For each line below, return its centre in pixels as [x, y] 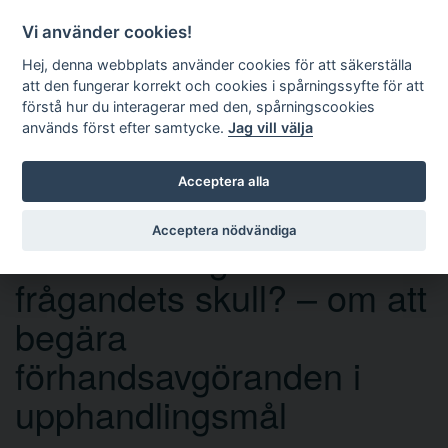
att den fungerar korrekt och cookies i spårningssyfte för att [223, 86]
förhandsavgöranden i [188, 374]
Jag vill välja [271, 128]
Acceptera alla [224, 180]
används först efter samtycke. [125, 128]
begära [71, 335]
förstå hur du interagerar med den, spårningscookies [199, 107]
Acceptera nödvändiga [224, 230]
